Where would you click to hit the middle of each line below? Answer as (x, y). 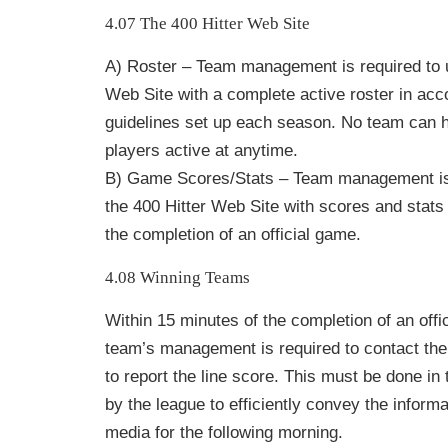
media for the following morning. (224, 432)
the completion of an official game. (233, 234)
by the (130, 404)
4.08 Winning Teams (177, 277)
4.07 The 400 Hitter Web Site (207, 23)
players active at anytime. (201, 150)
